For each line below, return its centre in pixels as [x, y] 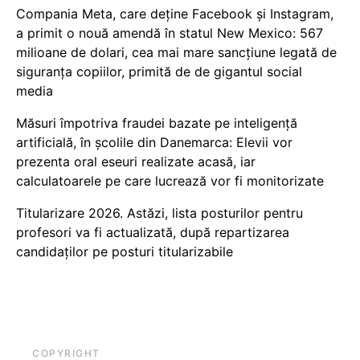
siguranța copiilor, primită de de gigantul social [159, 72]
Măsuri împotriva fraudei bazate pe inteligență [157, 123]
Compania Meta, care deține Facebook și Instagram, [175, 14]
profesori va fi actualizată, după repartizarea [153, 232]
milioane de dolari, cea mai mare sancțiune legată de [176, 52]
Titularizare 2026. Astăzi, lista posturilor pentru [160, 213]
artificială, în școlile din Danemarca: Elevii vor [154, 142]
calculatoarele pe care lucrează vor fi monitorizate [170, 181]
